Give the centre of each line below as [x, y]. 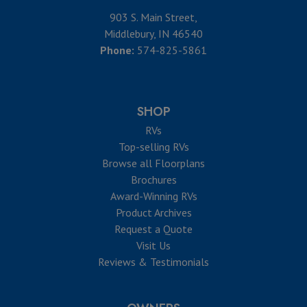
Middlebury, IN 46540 [153, 34]
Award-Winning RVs [153, 196]
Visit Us [153, 246]
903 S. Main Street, [153, 17]
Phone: [117, 50]
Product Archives [153, 213]
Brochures [153, 180]
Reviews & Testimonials [153, 262]
